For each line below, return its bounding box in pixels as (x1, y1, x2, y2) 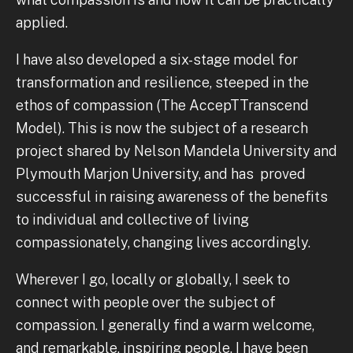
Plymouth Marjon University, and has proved (16, 165, 306, 182)
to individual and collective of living (16, 210, 249, 228)
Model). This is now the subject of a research (16, 119, 308, 136)
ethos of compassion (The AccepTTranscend (16, 96, 309, 113)
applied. (16, 13, 68, 31)
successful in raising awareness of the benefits (16, 188, 328, 205)
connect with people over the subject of (16, 293, 276, 310)
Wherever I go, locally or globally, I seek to (16, 270, 290, 288)
